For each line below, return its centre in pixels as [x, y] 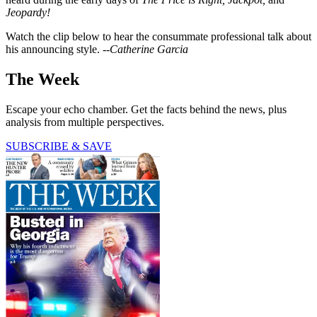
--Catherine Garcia [145, 49]
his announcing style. [54, 49]
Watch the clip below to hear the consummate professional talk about [158, 36]
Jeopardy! [28, 12]
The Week [42, 79]
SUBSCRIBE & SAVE [59, 146]
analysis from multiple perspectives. [85, 122]
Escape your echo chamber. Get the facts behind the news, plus [146, 109]
